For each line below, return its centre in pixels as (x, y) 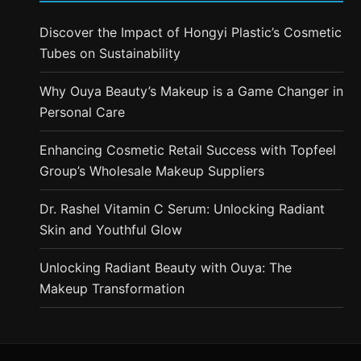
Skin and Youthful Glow (110, 229)
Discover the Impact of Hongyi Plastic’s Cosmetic (190, 32)
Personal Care (82, 112)
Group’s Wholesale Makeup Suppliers (151, 170)
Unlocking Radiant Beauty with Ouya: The (165, 267)
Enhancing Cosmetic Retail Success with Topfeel (187, 149)
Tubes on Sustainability (110, 53)
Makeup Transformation (112, 288)
